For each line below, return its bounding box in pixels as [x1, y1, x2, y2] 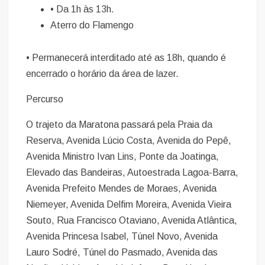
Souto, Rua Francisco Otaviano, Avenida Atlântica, [26, 215, 238, 225]
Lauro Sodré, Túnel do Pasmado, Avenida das [26, 247, 218, 257]
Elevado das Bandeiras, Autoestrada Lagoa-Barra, [26, 167, 239, 177]
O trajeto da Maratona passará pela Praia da [26, 119, 213, 130]
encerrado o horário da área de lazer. [26, 68, 179, 79]
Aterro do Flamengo [50, 20, 134, 30]
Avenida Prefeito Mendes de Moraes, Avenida [26, 183, 217, 193]
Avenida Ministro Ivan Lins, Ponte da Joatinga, [26, 151, 219, 161]
